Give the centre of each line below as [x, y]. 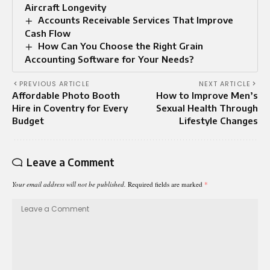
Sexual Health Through [207, 108]
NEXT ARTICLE [224, 83]
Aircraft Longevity [65, 7]
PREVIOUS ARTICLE [55, 83]
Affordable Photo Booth [66, 95]
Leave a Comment [71, 162]
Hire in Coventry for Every [70, 108]
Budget [28, 120]
